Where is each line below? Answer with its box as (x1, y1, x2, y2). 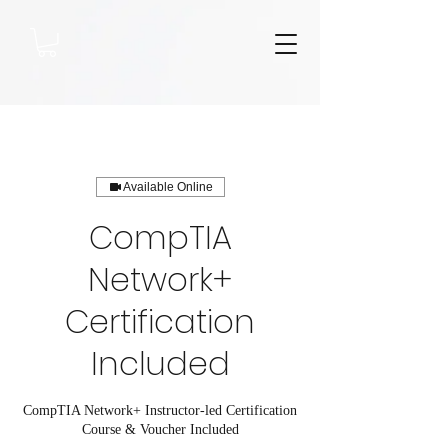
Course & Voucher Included (81, 421, 239, 437)
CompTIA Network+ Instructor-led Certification (23, 402, 297, 418)
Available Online (122, 179, 213, 194)
